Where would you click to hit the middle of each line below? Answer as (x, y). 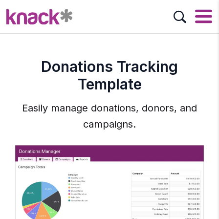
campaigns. (109, 124)
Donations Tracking (109, 66)
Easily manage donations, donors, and (109, 108)
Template (109, 84)
